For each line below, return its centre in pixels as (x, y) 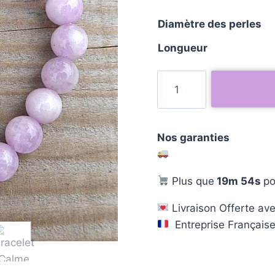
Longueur (183, 48)
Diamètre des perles (210, 24)
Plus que (192, 181)
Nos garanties (193, 137)
